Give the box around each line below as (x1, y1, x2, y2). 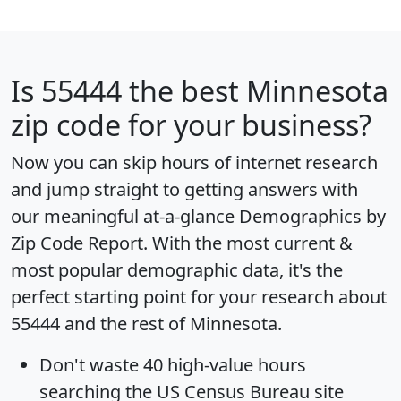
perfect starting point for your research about (11, 285, 387, 310)
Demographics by (239, 204, 386, 229)
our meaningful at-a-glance (11, 204, 239, 229)
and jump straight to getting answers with (11, 177, 358, 202)
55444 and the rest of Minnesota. (11, 311, 282, 337)
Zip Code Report (11, 231, 143, 256)
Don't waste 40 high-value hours (39, 353, 306, 378)
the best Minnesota (122, 72, 388, 111)
